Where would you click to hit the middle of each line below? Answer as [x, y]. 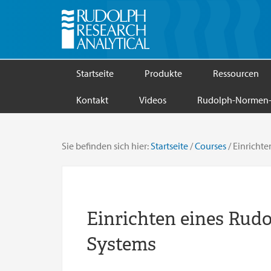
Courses [211, 145]
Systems [121, 244]
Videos [153, 100]
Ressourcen [236, 73]
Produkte [163, 73]
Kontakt [92, 100]
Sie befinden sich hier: [106, 145]
